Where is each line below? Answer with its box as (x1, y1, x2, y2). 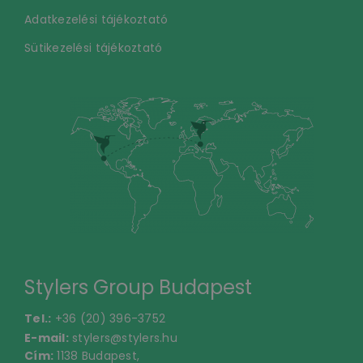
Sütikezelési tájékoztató (24, 39, 163, 56)
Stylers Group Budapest (24, 273, 252, 301)
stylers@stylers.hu (72, 329, 178, 346)
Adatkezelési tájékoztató (24, 11, 169, 28)
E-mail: (24, 329, 69, 346)
